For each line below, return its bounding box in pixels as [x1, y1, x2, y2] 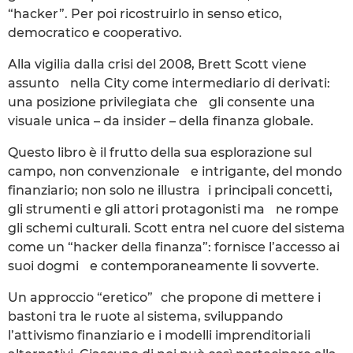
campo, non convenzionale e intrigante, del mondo [8, 163, 342, 179]
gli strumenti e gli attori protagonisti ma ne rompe [8, 201, 339, 217]
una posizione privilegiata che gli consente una [8, 94, 315, 110]
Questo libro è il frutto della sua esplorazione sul [8, 144, 312, 160]
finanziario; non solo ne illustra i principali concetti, [8, 182, 333, 198]
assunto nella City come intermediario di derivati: [8, 75, 330, 91]
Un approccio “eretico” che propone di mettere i [8, 289, 321, 305]
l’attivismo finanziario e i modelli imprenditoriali [8, 327, 310, 343]
